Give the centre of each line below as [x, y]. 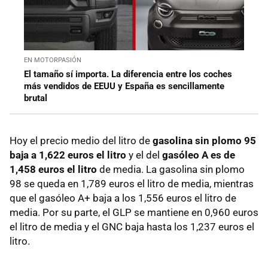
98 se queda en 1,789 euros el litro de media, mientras [132, 184]
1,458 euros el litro [53, 170]
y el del [144, 155]
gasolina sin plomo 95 [204, 141]
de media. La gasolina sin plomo [171, 170]
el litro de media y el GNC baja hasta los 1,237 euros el [132, 227]
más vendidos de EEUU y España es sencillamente [124, 86]
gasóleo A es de [199, 155]
